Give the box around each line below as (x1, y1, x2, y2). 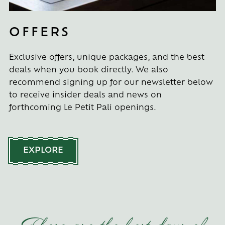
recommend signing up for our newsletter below (9, 79, 213, 87)
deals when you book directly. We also (9, 66, 168, 74)
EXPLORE (23, 146, 63, 155)
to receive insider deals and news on (9, 91, 162, 99)
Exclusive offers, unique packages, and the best (9, 54, 204, 62)
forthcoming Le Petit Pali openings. (9, 104, 156, 112)
